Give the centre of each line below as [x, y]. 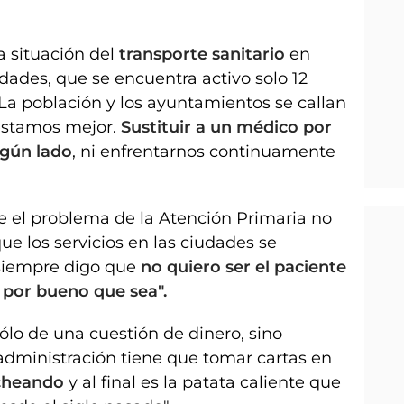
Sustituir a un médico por [226, 127]
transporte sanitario [204, 54]
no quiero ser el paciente [243, 266]
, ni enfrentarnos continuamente [204, 151]
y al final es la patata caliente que [205, 382]
